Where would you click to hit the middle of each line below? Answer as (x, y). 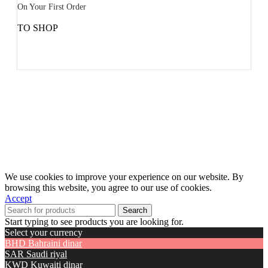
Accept (18, 199)
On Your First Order (52, 7)
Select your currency (44, 233)
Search (135, 211)
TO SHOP (38, 28)
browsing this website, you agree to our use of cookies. (108, 188)
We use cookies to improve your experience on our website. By (124, 177)
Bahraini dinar (55, 243)
